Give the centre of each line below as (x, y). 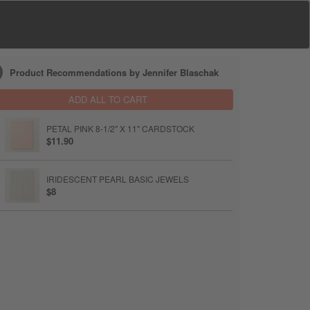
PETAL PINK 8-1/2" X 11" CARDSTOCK (120, 128)
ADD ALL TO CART (108, 99)
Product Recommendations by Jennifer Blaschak (114, 72)
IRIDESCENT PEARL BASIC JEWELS (118, 179)
